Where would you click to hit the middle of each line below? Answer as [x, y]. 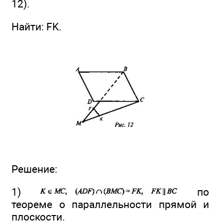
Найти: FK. [37, 26]
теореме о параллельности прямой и [110, 205]
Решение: [34, 169]
